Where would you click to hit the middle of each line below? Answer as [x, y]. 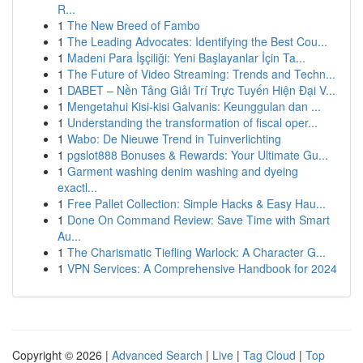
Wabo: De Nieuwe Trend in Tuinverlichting [174, 139]
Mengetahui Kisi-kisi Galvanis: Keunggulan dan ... [194, 106]
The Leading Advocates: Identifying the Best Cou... [197, 41]
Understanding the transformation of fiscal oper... [192, 122]
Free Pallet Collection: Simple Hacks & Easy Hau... [196, 203]
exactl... [77, 187]
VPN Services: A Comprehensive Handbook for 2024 [202, 268]
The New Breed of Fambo [134, 25]
